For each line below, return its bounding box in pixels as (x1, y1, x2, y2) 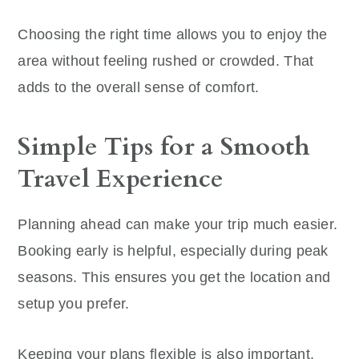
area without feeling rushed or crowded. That (18, 52, 314, 69)
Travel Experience (18, 161, 224, 196)
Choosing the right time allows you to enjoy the (18, 26, 328, 42)
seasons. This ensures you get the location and (18, 268, 331, 285)
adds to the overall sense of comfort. (18, 79, 260, 95)
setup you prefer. (18, 295, 130, 312)
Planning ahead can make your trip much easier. (18, 216, 338, 232)
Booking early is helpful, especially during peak (18, 242, 329, 259)
